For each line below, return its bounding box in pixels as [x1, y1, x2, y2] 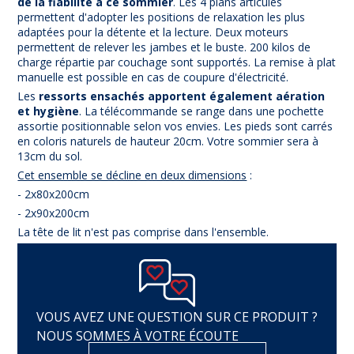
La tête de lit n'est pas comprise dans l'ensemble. [17, 224, 273, 240]
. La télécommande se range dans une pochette [79, 104, 325, 119]
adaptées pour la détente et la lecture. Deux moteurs [17, 24, 289, 40]
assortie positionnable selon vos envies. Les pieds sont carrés [17, 119, 333, 134]
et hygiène [17, 104, 80, 119]
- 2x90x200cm [17, 205, 90, 221]
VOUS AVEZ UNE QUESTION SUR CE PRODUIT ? [36, 308, 318, 326]
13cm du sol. [17, 149, 86, 164]
